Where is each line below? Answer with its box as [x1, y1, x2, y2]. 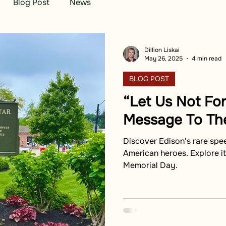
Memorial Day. [123, 160, 178, 171]
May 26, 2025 [144, 54, 183, 63]
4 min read [192, 54, 221, 63]
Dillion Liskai [144, 45, 180, 54]
